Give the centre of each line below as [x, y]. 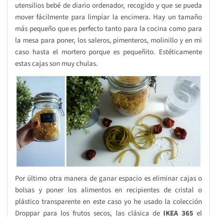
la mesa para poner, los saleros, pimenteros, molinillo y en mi [108, 40]
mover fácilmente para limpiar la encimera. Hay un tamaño [108, 17]
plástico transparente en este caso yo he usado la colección [108, 201]
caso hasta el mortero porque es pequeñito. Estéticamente [108, 52]
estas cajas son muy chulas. [56, 63]
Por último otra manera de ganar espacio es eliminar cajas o [108, 178]
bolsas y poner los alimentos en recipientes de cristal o [108, 190]
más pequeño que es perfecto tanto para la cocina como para [108, 29]
